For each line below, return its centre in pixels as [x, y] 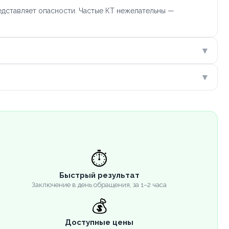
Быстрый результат [99, 175]
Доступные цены [99, 222]
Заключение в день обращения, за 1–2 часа [99, 185]
